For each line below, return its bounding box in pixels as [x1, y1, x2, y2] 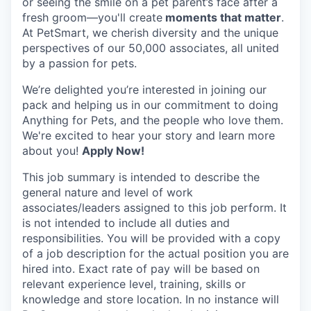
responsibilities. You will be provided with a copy [22, 231, 280, 245]
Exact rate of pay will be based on [78, 262, 260, 276]
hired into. [22, 262, 78, 276]
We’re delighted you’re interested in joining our [22, 83, 267, 96]
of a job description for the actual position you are [22, 246, 289, 260]
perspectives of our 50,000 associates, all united [22, 41, 279, 55]
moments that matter [162, 10, 281, 24]
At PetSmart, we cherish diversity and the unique [22, 26, 278, 40]
